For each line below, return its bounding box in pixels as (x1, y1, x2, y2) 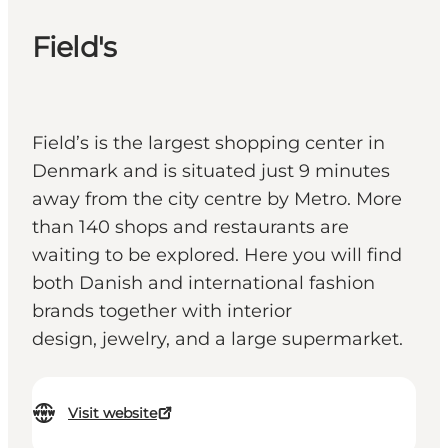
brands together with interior (32, 300, 292, 323)
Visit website (68, 404, 157, 423)
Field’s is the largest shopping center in (32, 132, 385, 155)
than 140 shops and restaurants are (32, 216, 349, 239)
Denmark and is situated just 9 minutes (32, 160, 390, 183)
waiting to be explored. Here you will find (32, 244, 402, 267)
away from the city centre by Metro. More (32, 188, 402, 211)
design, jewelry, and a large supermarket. (32, 328, 403, 351)
